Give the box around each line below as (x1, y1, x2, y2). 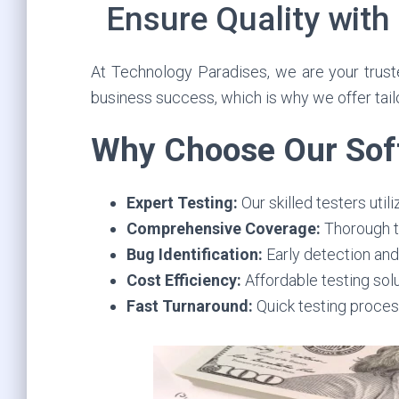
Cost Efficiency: (126, 271, 241, 289)
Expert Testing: (126, 193, 238, 212)
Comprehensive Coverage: (126, 219, 321, 238)
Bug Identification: (126, 245, 263, 264)
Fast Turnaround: (126, 297, 256, 315)
